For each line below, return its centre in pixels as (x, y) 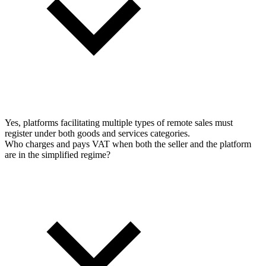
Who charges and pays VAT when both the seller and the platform (128, 144)
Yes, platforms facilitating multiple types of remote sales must (119, 122)
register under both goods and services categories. (97, 133)
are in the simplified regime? (58, 154)
